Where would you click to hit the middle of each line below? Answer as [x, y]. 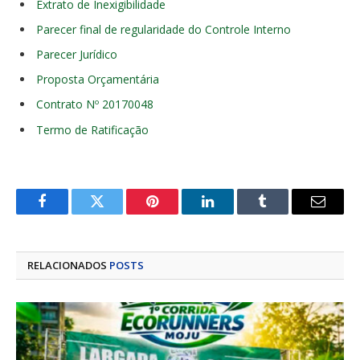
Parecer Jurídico [77, 55]
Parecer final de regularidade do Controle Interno [164, 29]
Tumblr [283, 213]
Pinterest [177, 213]
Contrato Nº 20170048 [95, 104]
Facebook [69, 213]
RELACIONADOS [68, 265]
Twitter [117, 213]
